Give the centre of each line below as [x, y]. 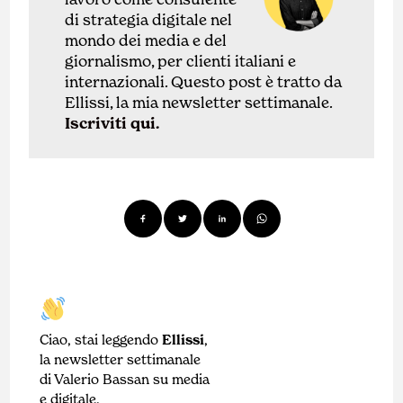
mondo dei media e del [146, 40]
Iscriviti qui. [112, 123]
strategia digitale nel [158, 19]
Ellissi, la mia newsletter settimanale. [199, 102]
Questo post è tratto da [257, 81]
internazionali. [118, 81]
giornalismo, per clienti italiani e [181, 61]
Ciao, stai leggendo [101, 340]
